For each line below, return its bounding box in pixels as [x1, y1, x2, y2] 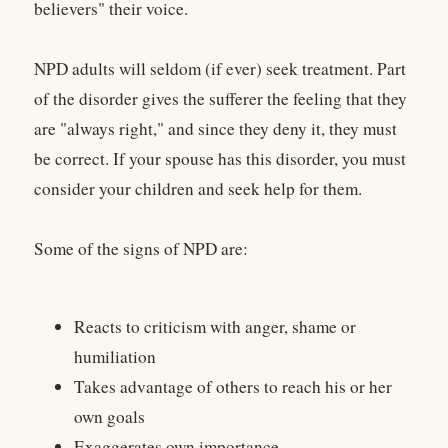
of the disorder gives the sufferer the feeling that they [34, 87, 407, 111]
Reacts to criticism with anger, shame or [74, 314, 356, 338]
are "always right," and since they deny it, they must [34, 117, 397, 141]
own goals [74, 404, 145, 428]
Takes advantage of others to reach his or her [74, 374, 392, 398]
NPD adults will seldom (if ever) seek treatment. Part [34, 57, 406, 81]
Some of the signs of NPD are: [34, 237, 248, 261]
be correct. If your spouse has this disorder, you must [34, 147, 406, 171]
